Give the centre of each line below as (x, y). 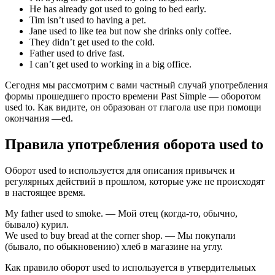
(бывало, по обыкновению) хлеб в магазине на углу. (114, 246)
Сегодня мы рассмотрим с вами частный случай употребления (136, 85)
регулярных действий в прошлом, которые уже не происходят (135, 181)
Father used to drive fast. (77, 53)
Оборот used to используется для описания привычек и (120, 170)
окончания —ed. (39, 118)
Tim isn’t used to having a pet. (88, 20)
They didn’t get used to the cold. (92, 42)
